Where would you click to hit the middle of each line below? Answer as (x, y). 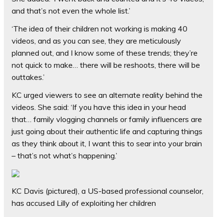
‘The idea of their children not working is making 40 (100, 29)
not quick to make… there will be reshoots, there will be (106, 65)
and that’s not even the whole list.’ (71, 11)
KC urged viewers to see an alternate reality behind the (107, 95)
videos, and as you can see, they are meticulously (96, 41)
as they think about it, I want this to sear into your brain (107, 144)
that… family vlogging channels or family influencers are (107, 119)
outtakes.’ (28, 77)
